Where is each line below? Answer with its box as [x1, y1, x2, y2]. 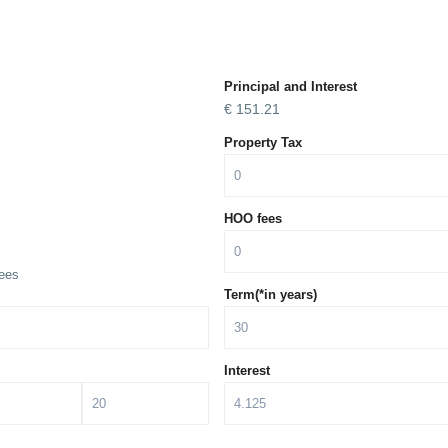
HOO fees [224, 211, 282, 226]
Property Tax [224, 135, 302, 150]
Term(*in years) [224, 287, 317, 302]
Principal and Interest [224, 79, 357, 94]
